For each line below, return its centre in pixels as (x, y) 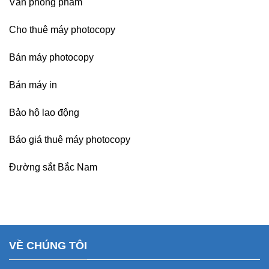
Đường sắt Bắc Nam (53, 168)
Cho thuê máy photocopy (62, 30)
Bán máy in (33, 85)
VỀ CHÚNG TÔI (48, 246)
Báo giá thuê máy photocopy (70, 140)
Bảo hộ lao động (44, 112)
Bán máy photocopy (51, 57)
